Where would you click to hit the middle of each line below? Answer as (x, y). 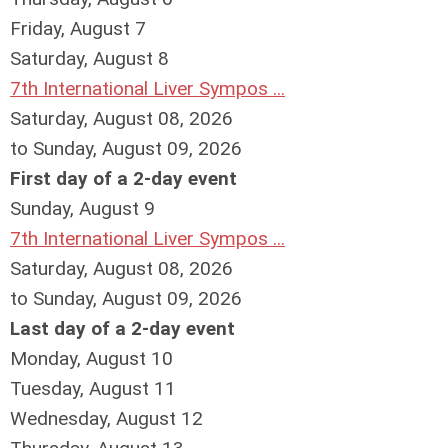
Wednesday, (63, 418)
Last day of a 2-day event (122, 328)
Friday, (40, 28)
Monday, (48, 358)
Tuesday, (49, 388)
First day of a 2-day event (123, 178)
